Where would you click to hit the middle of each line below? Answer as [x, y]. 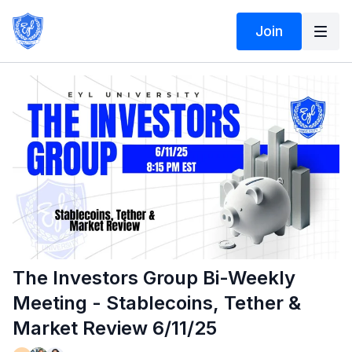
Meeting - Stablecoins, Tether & [157, 303]
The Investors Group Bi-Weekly [154, 278]
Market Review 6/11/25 [115, 328]
